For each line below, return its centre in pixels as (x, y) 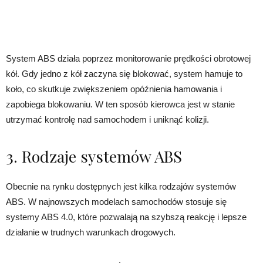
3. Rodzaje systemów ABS (94, 156)
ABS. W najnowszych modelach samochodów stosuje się (116, 202)
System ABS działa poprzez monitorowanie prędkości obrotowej (128, 59)
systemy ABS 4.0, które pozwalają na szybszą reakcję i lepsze (126, 217)
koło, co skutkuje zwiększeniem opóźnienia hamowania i (114, 89)
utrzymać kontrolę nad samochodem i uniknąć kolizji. (107, 120)
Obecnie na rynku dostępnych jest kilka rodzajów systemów (121, 187)
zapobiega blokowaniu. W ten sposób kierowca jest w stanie (120, 104)
